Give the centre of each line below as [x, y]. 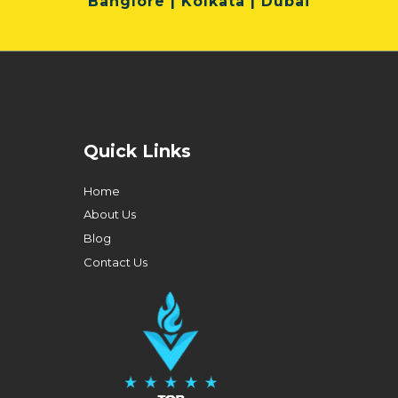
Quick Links [138, 151]
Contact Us [115, 262]
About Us [110, 215]
